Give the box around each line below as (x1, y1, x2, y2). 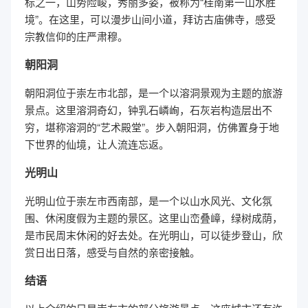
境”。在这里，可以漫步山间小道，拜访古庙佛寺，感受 (25, 12, 276, 26)
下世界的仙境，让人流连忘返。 (25, 137, 169, 151)
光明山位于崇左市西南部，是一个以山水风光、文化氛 (25, 193, 272, 208)
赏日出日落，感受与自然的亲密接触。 (25, 245, 200, 259)
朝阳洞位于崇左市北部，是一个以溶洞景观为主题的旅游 (25, 85, 283, 100)
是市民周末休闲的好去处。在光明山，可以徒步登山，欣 (25, 228, 283, 242)
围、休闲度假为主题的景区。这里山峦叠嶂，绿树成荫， (25, 210, 283, 225)
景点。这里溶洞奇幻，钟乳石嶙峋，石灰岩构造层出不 (25, 102, 272, 117)
